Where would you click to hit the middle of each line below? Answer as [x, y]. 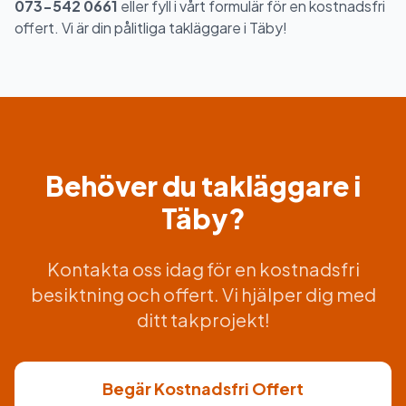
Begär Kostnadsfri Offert [203, 388]
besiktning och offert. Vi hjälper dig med [203, 294]
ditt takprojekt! [203, 319]
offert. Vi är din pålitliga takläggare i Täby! [151, 27]
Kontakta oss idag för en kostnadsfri [203, 268]
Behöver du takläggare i [203, 185]
